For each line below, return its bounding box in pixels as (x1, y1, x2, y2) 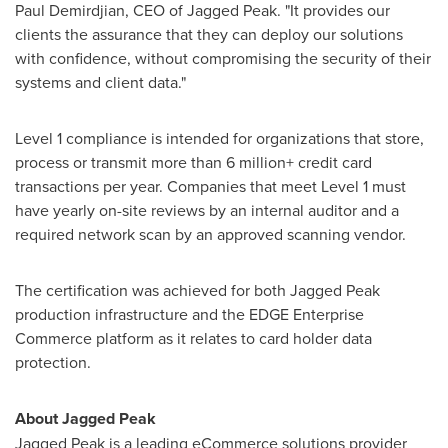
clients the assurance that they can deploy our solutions (15, 23, 403, 46)
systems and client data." (15, 71, 186, 94)
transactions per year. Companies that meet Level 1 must (15, 175, 406, 198)
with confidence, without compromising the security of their (15, 47, 431, 70)
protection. (15, 351, 91, 374)
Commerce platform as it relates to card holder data (15, 327, 372, 350)
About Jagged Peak (15, 407, 156, 431)
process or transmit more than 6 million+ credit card (15, 151, 372, 174)
